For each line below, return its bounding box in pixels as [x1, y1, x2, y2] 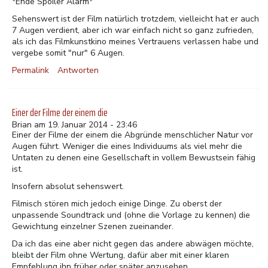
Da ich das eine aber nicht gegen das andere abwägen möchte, [12, 238, 254, 249]
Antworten [57, 65, 99, 76]
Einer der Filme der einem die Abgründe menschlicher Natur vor [12, 129, 253, 141]
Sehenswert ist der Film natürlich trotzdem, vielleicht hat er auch [12, 13, 259, 25]
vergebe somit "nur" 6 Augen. [12, 47, 124, 59]
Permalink [12, 65, 49, 76]
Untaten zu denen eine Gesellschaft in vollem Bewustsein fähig [12, 152, 255, 163]
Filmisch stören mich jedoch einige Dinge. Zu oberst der [12, 198, 222, 209]
